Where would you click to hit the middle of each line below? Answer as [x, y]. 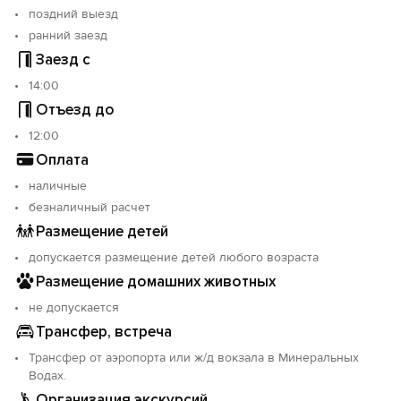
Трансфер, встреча [104, 331]
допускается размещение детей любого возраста [174, 257]
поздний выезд [73, 14]
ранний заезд [68, 35]
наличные [58, 186]
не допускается [74, 307]
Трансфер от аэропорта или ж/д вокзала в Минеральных [194, 358]
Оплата [62, 159]
